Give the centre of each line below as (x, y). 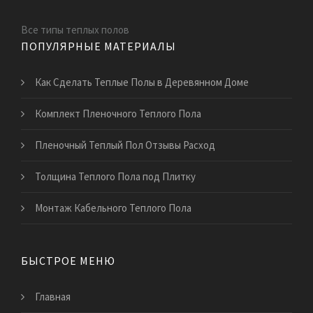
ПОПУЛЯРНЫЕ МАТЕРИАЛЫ (99, 46)
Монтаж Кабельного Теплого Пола (113, 208)
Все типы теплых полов (75, 29)
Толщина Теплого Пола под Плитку (115, 176)
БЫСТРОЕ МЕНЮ (68, 260)
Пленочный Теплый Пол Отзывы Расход (125, 145)
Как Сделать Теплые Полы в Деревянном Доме (142, 82)
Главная (53, 296)
